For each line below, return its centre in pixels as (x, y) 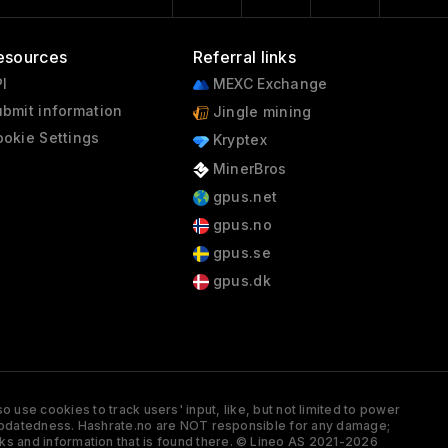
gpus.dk (239, 281)
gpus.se (239, 253)
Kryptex (237, 140)
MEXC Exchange (268, 83)
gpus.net (243, 196)
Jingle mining (260, 112)
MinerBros (247, 168)
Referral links (244, 57)
